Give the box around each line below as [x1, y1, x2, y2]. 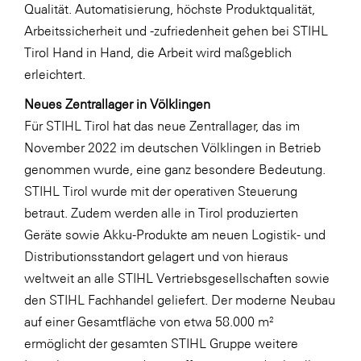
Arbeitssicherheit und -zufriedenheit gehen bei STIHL [24, 23, 328, 38]
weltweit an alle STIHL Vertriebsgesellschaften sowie [24, 270, 330, 285]
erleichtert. [24, 66, 85, 81]
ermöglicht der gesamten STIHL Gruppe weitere [24, 335, 298, 351]
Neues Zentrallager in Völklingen [24, 96, 210, 111]
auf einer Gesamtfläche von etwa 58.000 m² [24, 313, 274, 329]
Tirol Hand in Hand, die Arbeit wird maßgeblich [24, 44, 292, 60]
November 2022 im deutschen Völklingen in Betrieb [24, 139, 321, 155]
